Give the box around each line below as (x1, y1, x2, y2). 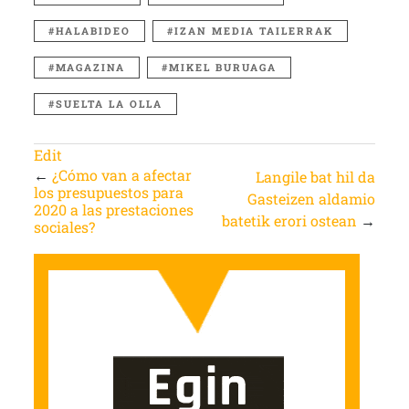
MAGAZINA (55, 60, 125, 74)
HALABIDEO (55, 24, 131, 37)
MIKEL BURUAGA (168, 60, 277, 74)
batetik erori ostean (222, 211, 358, 230)
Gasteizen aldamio (247, 189, 376, 208)
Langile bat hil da (256, 167, 376, 186)
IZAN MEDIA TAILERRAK (173, 24, 333, 37)
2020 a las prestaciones (33, 200, 194, 219)
